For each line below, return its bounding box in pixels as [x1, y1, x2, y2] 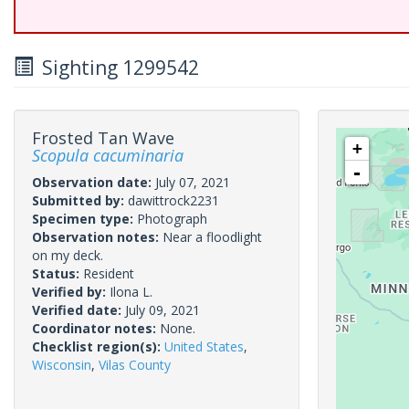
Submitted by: [32, 192, 128, 209]
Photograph [137, 210, 207, 227]
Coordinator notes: [32, 320, 160, 337]
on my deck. [32, 246, 103, 264]
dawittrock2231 [128, 192, 219, 209]
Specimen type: [32, 210, 137, 227]
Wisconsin [32, 356, 91, 373]
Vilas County [99, 356, 171, 373]
